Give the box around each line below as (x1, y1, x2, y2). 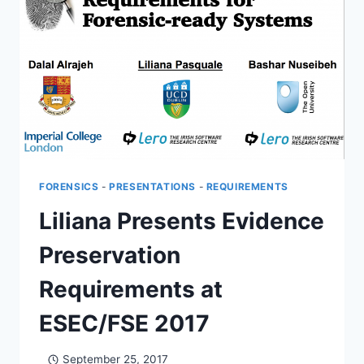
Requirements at (39, 275, 223, 303)
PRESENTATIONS (109, 180, 196, 193)
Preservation (39, 240, 180, 269)
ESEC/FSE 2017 (39, 309, 210, 337)
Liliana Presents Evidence (39, 206, 324, 235)
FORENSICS (39, 180, 99, 193)
